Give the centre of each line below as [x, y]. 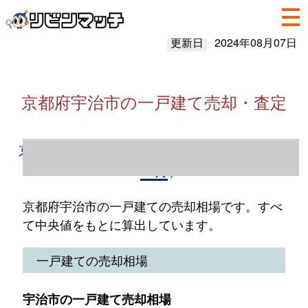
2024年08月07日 [255, 42]
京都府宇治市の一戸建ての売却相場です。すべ [152, 206]
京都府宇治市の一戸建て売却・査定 [154, 101]
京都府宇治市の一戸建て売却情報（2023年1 [154, 150]
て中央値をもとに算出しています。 [121, 224]
